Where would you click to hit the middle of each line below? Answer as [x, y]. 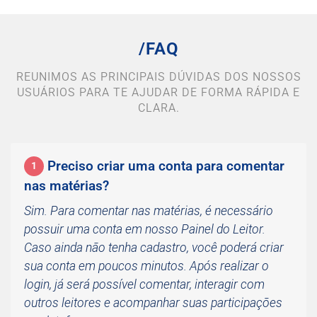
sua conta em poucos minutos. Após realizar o [146, 266]
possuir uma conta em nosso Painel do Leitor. [145, 229]
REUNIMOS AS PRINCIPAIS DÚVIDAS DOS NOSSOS [158, 77]
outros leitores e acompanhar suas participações [153, 303]
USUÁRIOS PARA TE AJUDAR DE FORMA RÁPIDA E [158, 92]
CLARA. [158, 108]
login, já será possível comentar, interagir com [144, 284]
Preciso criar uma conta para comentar [166, 166]
